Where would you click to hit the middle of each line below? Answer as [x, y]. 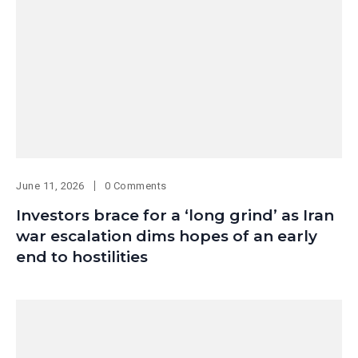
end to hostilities [82, 257]
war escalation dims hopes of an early [167, 237]
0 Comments [135, 186]
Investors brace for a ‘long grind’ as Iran [175, 216]
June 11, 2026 [50, 186]
